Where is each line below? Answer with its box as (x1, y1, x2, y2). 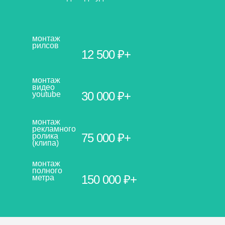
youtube (32, 89, 61, 98)
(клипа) (32, 138, 59, 147)
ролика (32, 131, 58, 140)
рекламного (32, 124, 76, 133)
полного (32, 166, 62, 175)
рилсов (32, 41, 59, 50)
